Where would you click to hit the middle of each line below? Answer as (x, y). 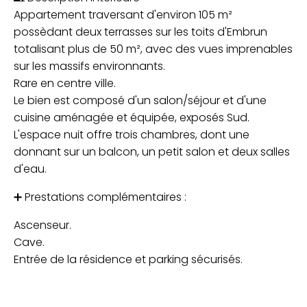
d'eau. (30, 169)
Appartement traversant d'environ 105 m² (123, 14)
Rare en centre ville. (66, 83)
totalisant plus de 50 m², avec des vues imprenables (153, 49)
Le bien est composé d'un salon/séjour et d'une (140, 100)
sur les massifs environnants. (91, 66)
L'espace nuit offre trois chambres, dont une (132, 134)
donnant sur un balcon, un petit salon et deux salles (152, 151)
